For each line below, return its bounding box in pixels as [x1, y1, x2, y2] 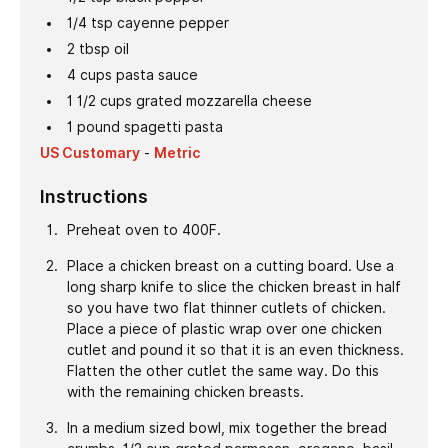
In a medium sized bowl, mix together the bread [66, 419, 387, 436]
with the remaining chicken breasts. [66, 383, 304, 400]
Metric [154, 144, 200, 161]
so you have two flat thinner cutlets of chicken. [66, 299, 386, 316]
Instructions [40, 185, 148, 207]
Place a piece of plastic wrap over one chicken [66, 320, 382, 337]
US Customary [40, 144, 140, 161]
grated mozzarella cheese [135, 92, 312, 109]
